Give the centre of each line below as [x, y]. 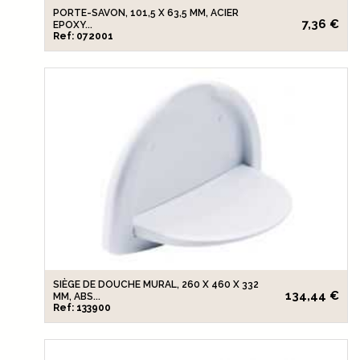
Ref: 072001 [83, 37]
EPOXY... [73, 25]
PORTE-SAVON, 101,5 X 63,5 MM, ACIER [146, 13]
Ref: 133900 [82, 308]
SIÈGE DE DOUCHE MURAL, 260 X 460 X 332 [156, 285]
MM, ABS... [77, 297]
